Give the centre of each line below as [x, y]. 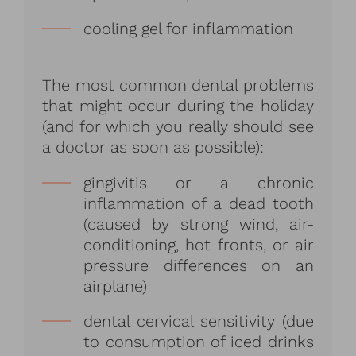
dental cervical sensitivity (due [199, 321]
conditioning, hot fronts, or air [199, 244]
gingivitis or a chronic [199, 182]
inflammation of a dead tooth [199, 203]
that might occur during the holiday [178, 105]
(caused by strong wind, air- [199, 224]
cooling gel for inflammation [189, 28]
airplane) [116, 286]
